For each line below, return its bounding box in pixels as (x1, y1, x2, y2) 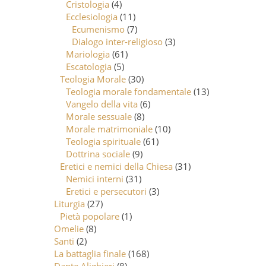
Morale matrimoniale (66, 122, 153, 135)
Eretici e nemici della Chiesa (60, 160, 173, 172)
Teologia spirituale (66, 135, 141, 147)
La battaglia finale (54, 247, 126, 259)
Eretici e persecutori (66, 185, 147, 197)
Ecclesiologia (66, 10, 118, 23)
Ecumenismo (72, 23, 125, 35)
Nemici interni (66, 172, 124, 185)
